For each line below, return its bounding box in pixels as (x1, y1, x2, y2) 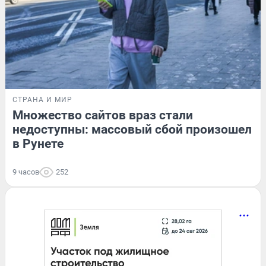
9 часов (12, 167, 39, 177)
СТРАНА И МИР (12, 96, 72, 104)
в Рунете (12, 137, 64, 151)
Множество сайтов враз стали (12, 108, 193, 123)
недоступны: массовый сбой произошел (12, 122, 252, 137)
